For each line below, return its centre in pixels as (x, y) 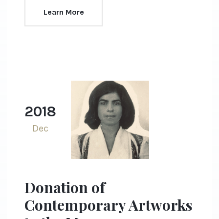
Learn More (64, 12)
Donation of (65, 187)
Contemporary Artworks (109, 205)
